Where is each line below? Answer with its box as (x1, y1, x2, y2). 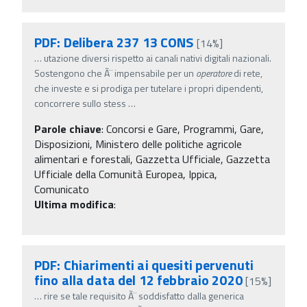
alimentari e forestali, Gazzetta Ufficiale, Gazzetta (34, 150, 270, 167)
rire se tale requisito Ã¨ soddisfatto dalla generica (44, 288, 244, 303)
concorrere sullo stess (34, 95, 126, 110)
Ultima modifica (34, 195, 114, 212)
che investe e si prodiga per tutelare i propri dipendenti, (34, 80, 263, 95)
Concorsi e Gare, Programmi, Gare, (106, 120, 264, 137)
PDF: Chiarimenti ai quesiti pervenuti (34, 254, 254, 275)
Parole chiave (34, 120, 101, 137)
